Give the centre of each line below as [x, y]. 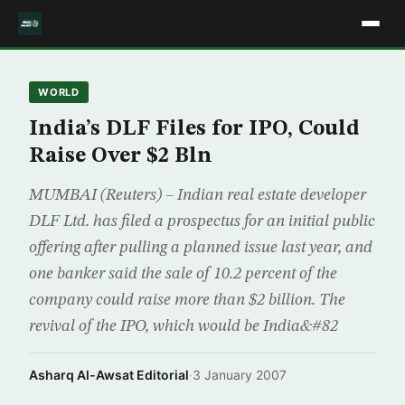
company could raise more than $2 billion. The [187, 300]
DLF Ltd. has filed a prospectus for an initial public [202, 221]
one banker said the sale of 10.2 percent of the [183, 274]
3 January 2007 [240, 375]
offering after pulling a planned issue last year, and [201, 248]
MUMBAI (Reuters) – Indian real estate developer [198, 195]
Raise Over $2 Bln [121, 156]
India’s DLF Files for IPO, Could [194, 129]
